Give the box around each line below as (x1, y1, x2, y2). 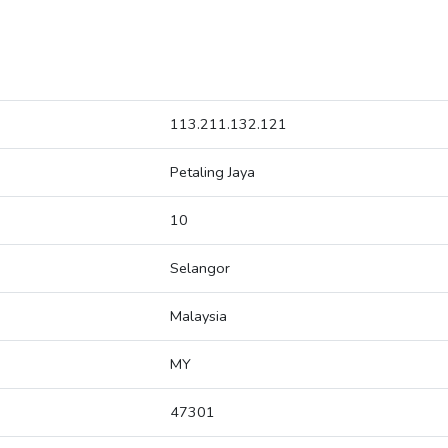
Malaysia (170, 306, 227, 327)
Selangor (170, 258, 230, 279)
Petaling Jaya (170, 162, 255, 183)
